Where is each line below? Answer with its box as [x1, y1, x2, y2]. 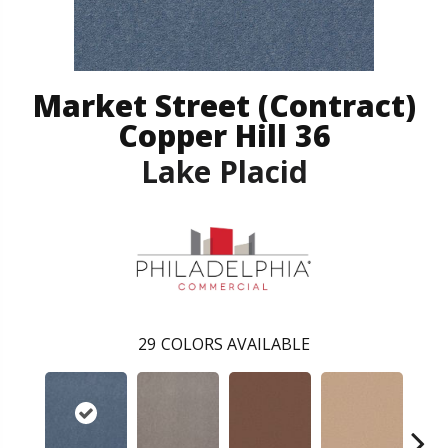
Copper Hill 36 [117, 114, 331, 156]
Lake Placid [140, 150, 308, 192]
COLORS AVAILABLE [161, 333, 310, 356]
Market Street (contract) [32, 84, 416, 126]
